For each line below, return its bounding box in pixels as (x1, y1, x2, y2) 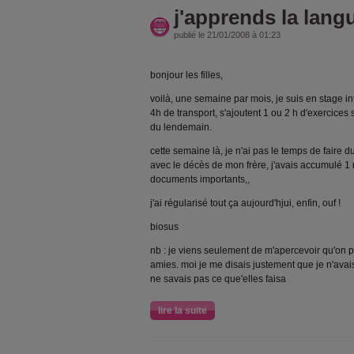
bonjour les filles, (150, 69, 223, 81)
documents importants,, (150, 173, 250, 185)
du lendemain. (150, 121, 212, 133)
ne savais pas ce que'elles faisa (150, 273, 286, 284)
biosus (150, 220, 179, 232)
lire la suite (158, 304, 207, 316)
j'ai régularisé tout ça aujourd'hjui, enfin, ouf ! (150, 197, 341, 209)
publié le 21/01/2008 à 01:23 (174, 29, 281, 40)
